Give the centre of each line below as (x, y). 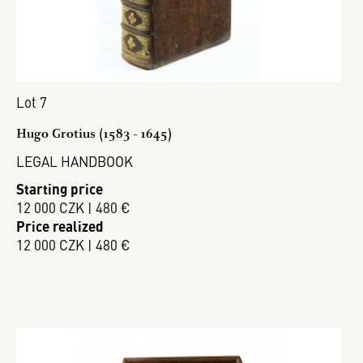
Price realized (60, 226)
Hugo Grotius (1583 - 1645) (94, 133)
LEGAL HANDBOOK (75, 161)
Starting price (60, 189)
